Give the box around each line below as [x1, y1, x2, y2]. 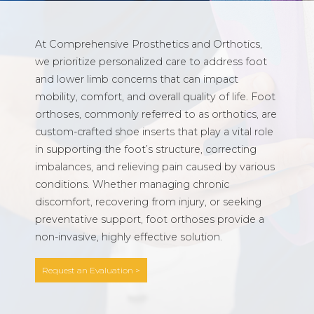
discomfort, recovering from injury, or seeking [35, 196, 261, 208]
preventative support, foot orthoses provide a [35, 213, 264, 226]
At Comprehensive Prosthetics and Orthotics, [35, 38, 262, 50]
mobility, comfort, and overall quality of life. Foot [35, 90, 275, 103]
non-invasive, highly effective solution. [35, 231, 222, 243]
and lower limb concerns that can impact [35, 73, 238, 86]
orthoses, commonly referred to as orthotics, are [35, 108, 277, 121]
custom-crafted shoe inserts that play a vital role [35, 125, 273, 138]
